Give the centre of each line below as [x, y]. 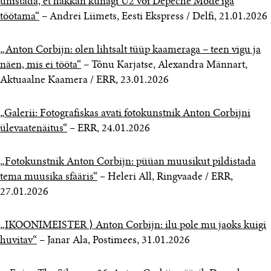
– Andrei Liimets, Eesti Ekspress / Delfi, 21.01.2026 [153, 17]
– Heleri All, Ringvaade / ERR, [165, 177]
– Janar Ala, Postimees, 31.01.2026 [113, 241]
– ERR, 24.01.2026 [109, 129]
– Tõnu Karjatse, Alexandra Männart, [164, 65]
